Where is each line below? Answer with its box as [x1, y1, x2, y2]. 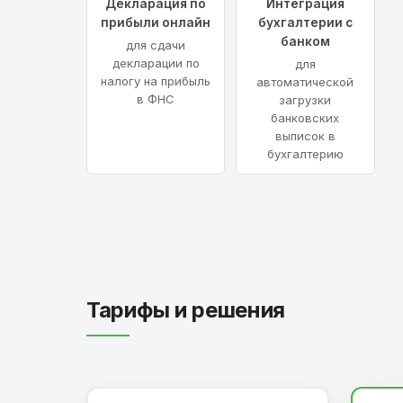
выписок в [274, 129, 336, 144]
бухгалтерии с [257, 15, 353, 31]
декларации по [112, 56, 200, 71]
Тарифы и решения [86, 297, 286, 324]
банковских [271, 111, 340, 126]
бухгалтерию [266, 147, 344, 162]
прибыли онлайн [101, 15, 211, 31]
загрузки [279, 93, 332, 108]
